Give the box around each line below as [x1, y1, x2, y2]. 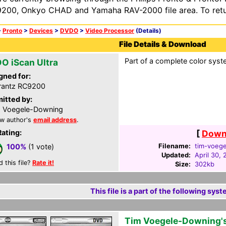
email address [33, 116, 77, 124]
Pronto [3, 27, 22, 34]
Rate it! [32, 159, 54, 166]
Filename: [158, 142, 191, 150]
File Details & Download [119, 39, 206, 49]
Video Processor [85, 27, 134, 34]
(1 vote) [26, 142, 54, 151]
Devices [29, 27, 53, 34]
